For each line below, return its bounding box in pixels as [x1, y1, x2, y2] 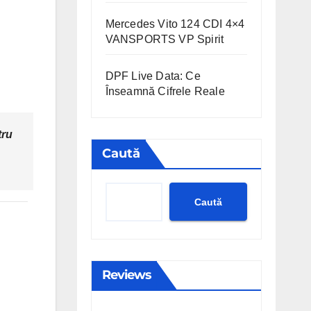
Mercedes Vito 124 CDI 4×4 [105, 18, 245, 30]
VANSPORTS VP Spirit [105, 33, 224, 45]
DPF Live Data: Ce [105, 70, 201, 82]
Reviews [101, 267, 152, 283]
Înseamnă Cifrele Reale [105, 85, 225, 97]
